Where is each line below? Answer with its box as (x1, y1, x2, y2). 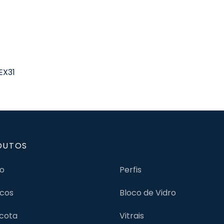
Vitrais (119, 209, 144, 221)
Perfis (119, 163, 141, 175)
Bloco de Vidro (119, 186, 176, 198)
